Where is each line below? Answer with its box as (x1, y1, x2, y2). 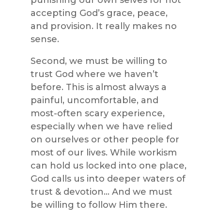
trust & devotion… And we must (30, 186, 172, 197)
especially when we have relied (30, 121, 172, 132)
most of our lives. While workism (30, 147, 177, 158)
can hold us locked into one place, (30, 160, 186, 171)
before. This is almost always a (30, 81, 167, 93)
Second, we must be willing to (30, 55, 167, 66)
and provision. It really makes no (30, 20, 177, 31)
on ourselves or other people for (30, 134, 179, 145)
